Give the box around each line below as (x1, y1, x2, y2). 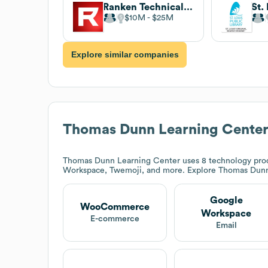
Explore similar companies (71, 50, 179, 60)
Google (209, 195, 243, 205)
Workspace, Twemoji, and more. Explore (63, 166, 218, 175)
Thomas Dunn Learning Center (63, 156, 180, 165)
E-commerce (90, 214, 140, 223)
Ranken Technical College (184, 2, 193, 12)
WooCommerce (80, 202, 150, 212)
